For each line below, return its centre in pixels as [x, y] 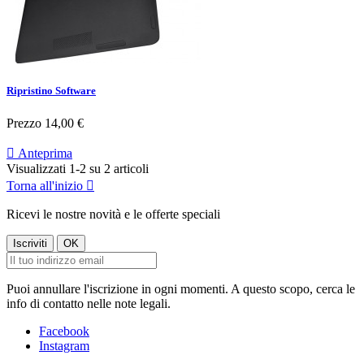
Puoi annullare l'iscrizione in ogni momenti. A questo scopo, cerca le [181, 288]
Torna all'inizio [46, 185]
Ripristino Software [51, 91]
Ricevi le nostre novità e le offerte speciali [113, 214]
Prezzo [24, 123]
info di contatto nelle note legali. [89, 303]
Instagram [64, 345]
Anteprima [43, 153]
